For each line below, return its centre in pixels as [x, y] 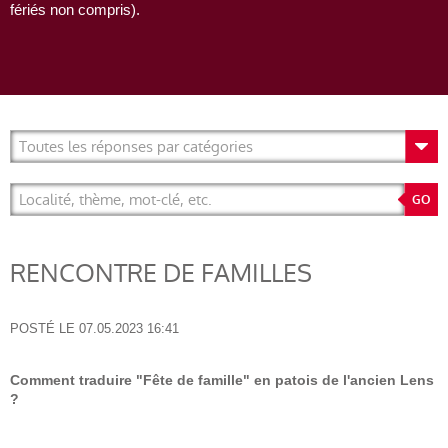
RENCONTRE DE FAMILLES [161, 273]
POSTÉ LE [42, 328]
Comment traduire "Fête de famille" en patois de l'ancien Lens [222, 380]
